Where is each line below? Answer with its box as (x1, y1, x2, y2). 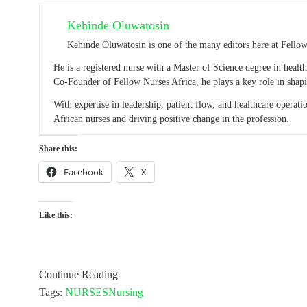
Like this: (39, 210, 73, 220)
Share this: (39, 143, 77, 153)
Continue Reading (39, 268, 118, 280)
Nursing (108, 286, 143, 298)
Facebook (64, 165, 103, 178)
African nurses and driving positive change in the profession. (53, 113, 289, 124)
